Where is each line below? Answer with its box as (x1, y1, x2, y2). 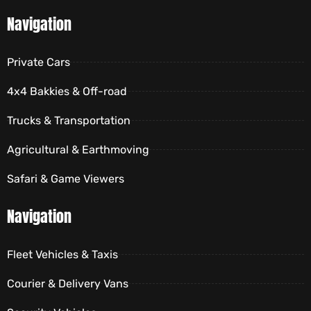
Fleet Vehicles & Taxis (7, 248, 118, 262)
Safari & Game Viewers (7, 172, 124, 186)
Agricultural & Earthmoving (7, 143, 149, 157)
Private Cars (7, 56, 70, 69)
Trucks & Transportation (7, 114, 131, 128)
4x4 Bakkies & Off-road (7, 85, 127, 99)
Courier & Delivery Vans (7, 277, 128, 291)
